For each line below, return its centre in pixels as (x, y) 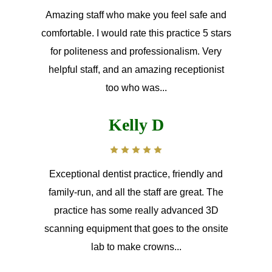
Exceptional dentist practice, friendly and (136, 174)
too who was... (136, 87)
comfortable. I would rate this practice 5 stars (136, 33)
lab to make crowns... (136, 246)
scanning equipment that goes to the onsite (136, 228)
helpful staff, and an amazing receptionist (136, 69)
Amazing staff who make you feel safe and (136, 15)
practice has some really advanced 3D (136, 210)
